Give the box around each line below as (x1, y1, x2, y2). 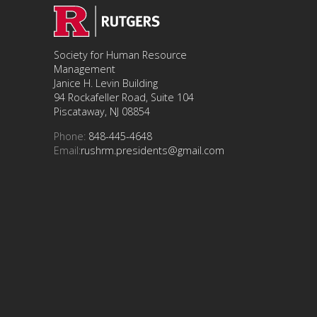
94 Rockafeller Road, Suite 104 (54, 91, 194, 105)
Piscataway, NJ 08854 (54, 105, 150, 119)
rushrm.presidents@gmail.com (81, 143, 224, 157)
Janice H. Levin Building (54, 76, 158, 91)
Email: (54, 143, 81, 157)
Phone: (54, 129, 86, 143)
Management (54, 62, 115, 76)
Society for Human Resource (54, 48, 187, 62)
